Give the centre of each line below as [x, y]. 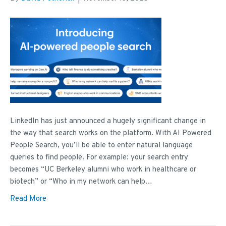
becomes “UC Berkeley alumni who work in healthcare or [103, 170]
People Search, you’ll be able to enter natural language [101, 146]
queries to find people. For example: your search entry [99, 158]
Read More [28, 199]
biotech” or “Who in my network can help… [81, 182]
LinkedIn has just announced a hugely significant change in [108, 122]
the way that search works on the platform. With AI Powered [111, 134]
